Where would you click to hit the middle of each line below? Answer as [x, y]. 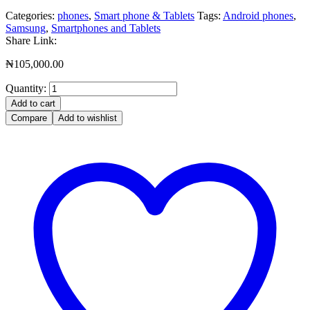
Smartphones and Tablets [106, 28]
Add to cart [33, 104]
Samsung [26, 28]
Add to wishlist [88, 118]
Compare [29, 118]
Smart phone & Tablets [144, 16]
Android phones [258, 16]
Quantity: [26, 89]
